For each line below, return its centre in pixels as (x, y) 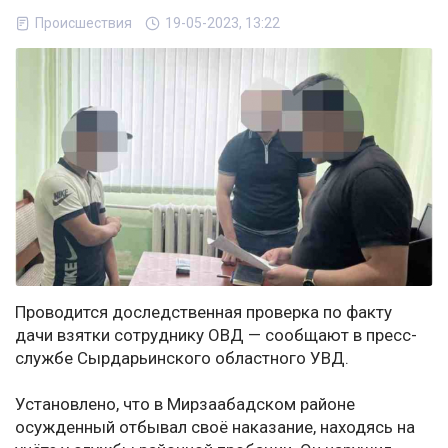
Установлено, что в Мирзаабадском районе (185, 404)
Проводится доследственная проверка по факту (203, 312)
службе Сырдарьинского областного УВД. (182, 358)
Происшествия (83, 23)
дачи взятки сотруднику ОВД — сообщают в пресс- (216, 335)
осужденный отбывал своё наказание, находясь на (215, 427)
